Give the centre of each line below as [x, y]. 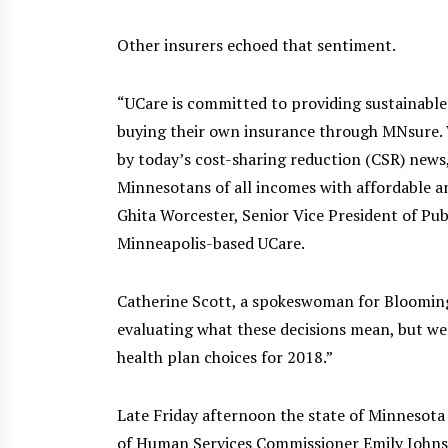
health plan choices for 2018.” [225, 356]
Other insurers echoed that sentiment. [256, 44]
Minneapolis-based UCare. [211, 242]
